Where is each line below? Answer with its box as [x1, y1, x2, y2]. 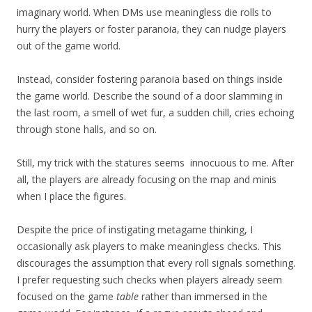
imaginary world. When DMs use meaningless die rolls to [17, 5, 272, 19]
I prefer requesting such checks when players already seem [17, 272, 282, 286]
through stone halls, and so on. [17, 122, 157, 136]
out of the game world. [17, 38, 120, 52]
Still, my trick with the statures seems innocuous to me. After [17, 155, 294, 169]
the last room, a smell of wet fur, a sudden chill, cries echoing [17, 105, 294, 119]
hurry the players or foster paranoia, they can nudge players [17, 22, 286, 36]
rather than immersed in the [139, 289, 267, 303]
